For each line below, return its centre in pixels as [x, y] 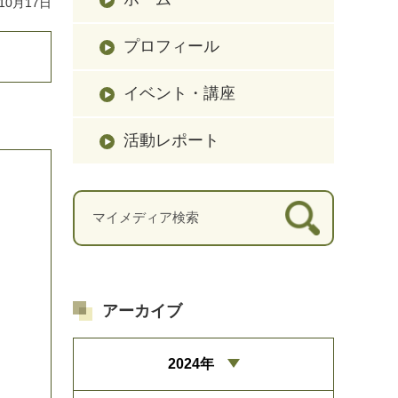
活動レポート [171, 140]
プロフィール [171, 46]
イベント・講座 [179, 93]
